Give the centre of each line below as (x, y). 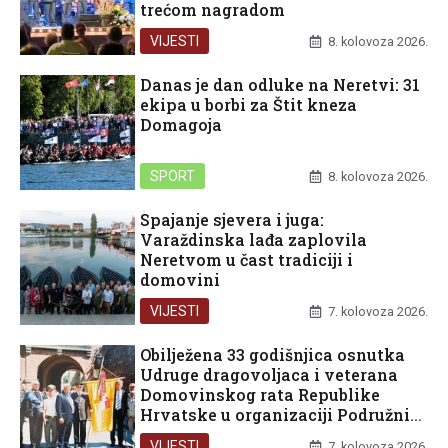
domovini (180, 280)
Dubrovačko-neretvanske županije (280, 435)
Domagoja (181, 125)
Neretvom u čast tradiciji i (246, 260)
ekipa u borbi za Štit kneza (248, 105)
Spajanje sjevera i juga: (232, 220)
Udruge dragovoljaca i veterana (269, 375)
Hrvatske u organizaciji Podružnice (284, 415)
